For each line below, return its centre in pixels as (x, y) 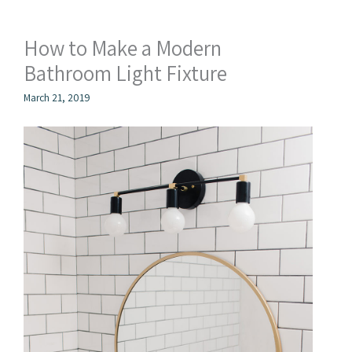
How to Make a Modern (123, 48)
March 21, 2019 (57, 97)
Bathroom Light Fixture (125, 73)
